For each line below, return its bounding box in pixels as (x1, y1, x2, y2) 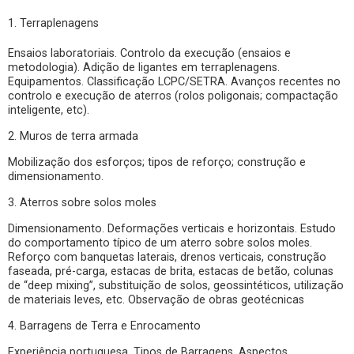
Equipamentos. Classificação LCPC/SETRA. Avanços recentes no (8, 75, 341, 88)
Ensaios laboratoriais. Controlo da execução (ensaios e (8, 47, 291, 60)
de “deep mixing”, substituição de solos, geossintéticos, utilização (8, 279, 344, 292)
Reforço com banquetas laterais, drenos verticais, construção (8, 250, 326, 264)
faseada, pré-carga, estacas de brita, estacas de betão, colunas (8, 265, 333, 278)
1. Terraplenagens (8, 17, 99, 30)
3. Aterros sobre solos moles (8, 196, 156, 209)
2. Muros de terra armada (8, 130, 138, 143)
